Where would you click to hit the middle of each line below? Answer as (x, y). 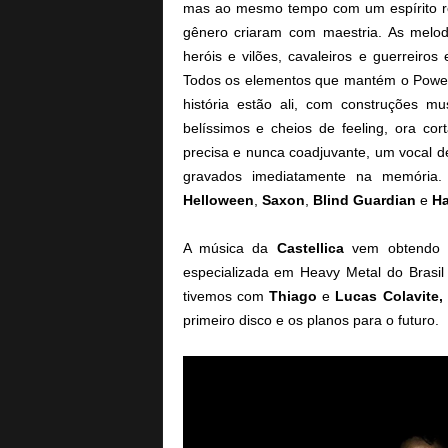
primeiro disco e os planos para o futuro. (310, 320)
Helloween (218, 200)
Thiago (292, 296)
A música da (229, 248)
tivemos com (225, 296)
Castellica (310, 248)
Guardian (384, 200)
